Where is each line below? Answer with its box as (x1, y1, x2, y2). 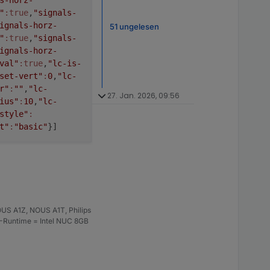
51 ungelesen (110, 21, 159, 31)
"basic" (14, 121, 48, 131)
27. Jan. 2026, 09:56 (107, 90, 180, 101)
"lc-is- (48, 58, 81, 68)
